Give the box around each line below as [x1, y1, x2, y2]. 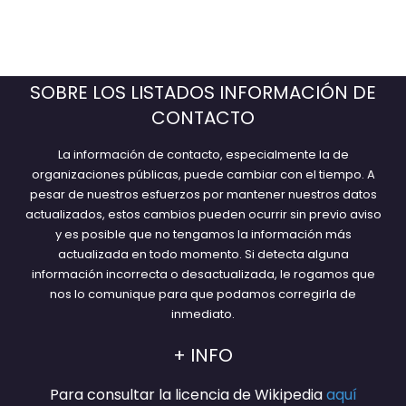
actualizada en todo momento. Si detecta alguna [57, 245, 349, 263]
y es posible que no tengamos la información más [54, 225, 352, 243]
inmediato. [171, 304, 235, 323]
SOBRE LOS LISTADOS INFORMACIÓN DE [30, 79, 376, 105]
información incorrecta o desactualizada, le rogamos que [31, 265, 375, 283]
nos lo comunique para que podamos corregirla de [50, 285, 356, 303]
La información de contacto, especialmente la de [57, 145, 349, 163]
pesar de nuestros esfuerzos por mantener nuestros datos [29, 185, 377, 203]
